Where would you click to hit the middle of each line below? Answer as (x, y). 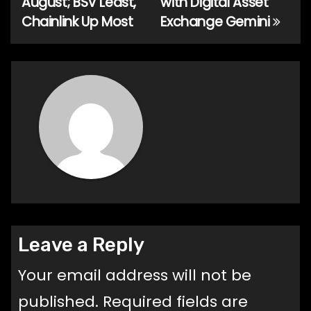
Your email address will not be (135, 275)
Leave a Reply (81, 244)
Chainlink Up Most (77, 22)
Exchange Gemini (217, 22)
